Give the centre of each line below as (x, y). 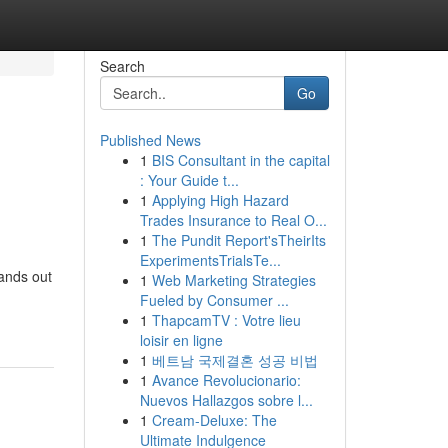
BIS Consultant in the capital (240, 160)
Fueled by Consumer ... (214, 300)
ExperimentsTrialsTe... (210, 260)
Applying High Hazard (220, 200)
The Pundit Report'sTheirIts (238, 240)
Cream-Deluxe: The (214, 420)
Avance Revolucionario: (226, 380)
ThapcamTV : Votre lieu (226, 320)
